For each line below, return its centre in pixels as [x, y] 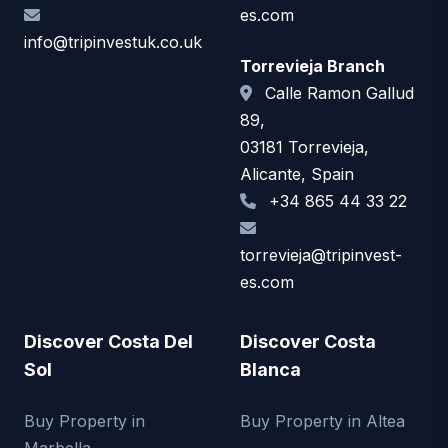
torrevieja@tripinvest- [321, 254]
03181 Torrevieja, [304, 146]
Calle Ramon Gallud [337, 92]
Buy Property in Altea [322, 420]
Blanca [270, 369]
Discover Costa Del [108, 341]
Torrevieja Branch [312, 65]
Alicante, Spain [297, 173]
